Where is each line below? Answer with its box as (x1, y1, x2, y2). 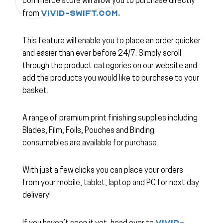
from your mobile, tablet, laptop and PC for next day (22, 179, 199, 188)
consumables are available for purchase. (22, 139, 158, 148)
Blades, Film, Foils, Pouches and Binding (22, 127, 154, 135)
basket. (22, 87, 48, 96)
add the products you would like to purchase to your (22, 75, 199, 83)
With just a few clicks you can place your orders (22, 167, 183, 175)
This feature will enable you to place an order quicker (22, 37, 201, 46)
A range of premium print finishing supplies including (22, 114, 198, 123)
